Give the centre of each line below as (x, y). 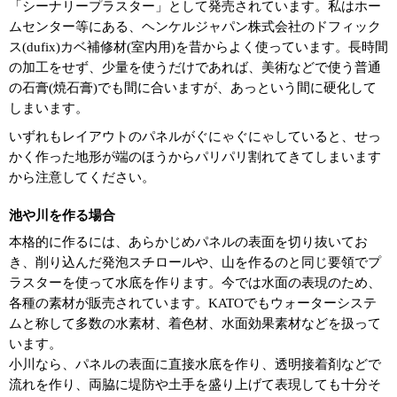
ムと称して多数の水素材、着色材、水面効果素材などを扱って (195, 324)
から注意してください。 (82, 178)
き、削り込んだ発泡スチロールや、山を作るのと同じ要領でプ (195, 263)
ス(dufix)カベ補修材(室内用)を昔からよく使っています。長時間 (198, 47)
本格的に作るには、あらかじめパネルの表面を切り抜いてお (188, 242)
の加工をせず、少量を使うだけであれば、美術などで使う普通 (195, 68)
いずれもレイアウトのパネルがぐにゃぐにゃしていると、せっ (195, 137)
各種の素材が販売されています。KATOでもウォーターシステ (193, 304)
